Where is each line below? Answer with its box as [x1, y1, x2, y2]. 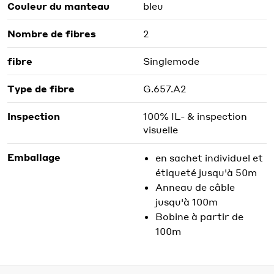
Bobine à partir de [155, 210, 243, 223]
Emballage [7, 150, 61, 163]
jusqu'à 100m [155, 195, 218, 208]
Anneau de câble [155, 180, 235, 193]
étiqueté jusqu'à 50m [155, 166, 257, 179]
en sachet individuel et [155, 151, 263, 164]
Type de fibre [7, 82, 75, 95]
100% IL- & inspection [143, 109, 247, 122]
